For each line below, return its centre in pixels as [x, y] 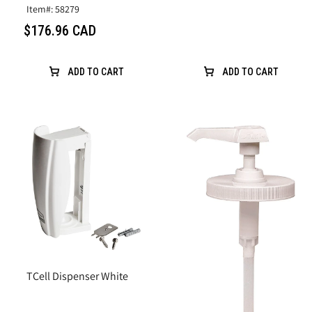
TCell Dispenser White [77, 276]
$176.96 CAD [60, 31]
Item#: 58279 [53, 9]
